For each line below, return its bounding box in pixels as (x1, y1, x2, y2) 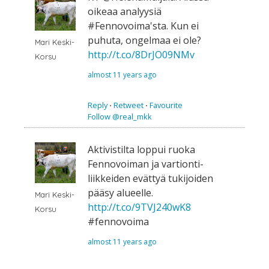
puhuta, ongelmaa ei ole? (88, 34, 201, 47)
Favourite (150, 99, 183, 110)
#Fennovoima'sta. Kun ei (88, 19, 199, 33)
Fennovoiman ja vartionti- (88, 157, 204, 171)
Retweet (113, 99, 144, 110)
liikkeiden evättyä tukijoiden (88, 171, 213, 185)
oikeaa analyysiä (88, 5, 162, 19)
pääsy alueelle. (88, 186, 153, 199)
